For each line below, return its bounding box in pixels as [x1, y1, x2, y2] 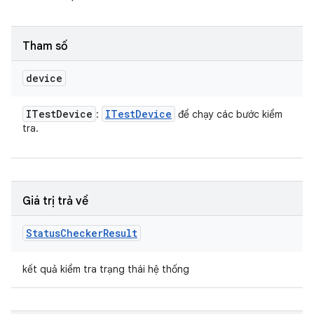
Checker [60, 226, 103, 240]
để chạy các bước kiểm [175, 108, 282, 121]
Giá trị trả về [22, 194, 88, 208]
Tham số [22, 39, 68, 53]
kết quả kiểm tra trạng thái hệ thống [22, 263, 189, 275]
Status [26, 226, 60, 240]
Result [103, 226, 137, 240]
